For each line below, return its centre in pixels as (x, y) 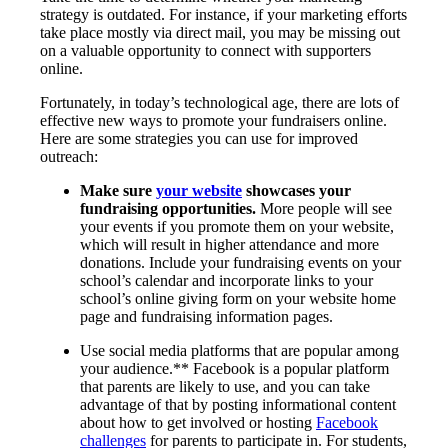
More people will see (324, 208)
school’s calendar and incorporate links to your (226, 280)
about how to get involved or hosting (198, 422)
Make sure (118, 190)
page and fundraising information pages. (206, 316)
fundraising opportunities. (168, 208)
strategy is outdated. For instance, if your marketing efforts (223, 14)
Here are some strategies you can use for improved (199, 138)
